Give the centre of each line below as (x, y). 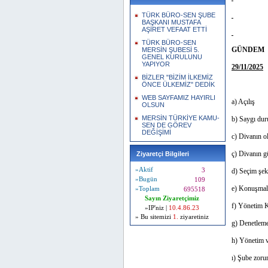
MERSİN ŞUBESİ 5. (170, 50)
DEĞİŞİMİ (156, 132)
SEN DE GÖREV (167, 125)
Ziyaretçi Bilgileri (163, 154)
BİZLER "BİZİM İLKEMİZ (177, 77)
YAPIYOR (156, 64)
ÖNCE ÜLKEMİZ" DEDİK (178, 84)
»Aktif (144, 170)
